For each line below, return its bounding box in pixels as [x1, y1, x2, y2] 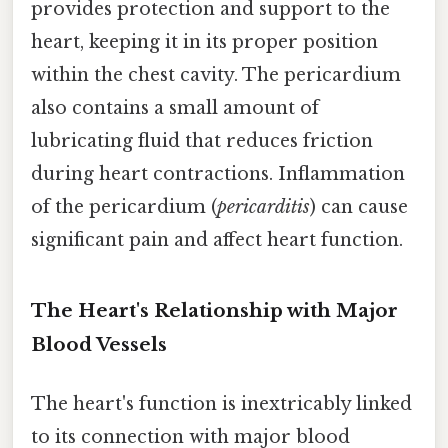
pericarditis [217, 196, 310, 219]
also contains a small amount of [31, 97, 319, 120]
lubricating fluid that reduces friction [31, 130, 373, 153]
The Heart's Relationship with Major [31, 298, 398, 322]
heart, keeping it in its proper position [31, 31, 378, 54]
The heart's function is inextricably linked [31, 393, 412, 416]
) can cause [310, 196, 408, 219]
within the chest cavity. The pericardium [31, 64, 401, 87]
